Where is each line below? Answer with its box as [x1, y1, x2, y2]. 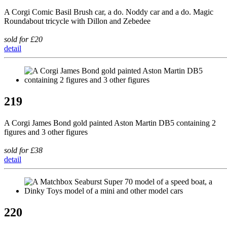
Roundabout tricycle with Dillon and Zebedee [4, 17, 150, 26]
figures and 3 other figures [4, 128, 88, 137]
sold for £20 [4, 35, 43, 44]
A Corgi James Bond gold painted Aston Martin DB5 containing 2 [4, 119, 216, 128]
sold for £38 [4, 146, 43, 155]
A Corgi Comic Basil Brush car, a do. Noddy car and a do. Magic [4, 8, 213, 17]
